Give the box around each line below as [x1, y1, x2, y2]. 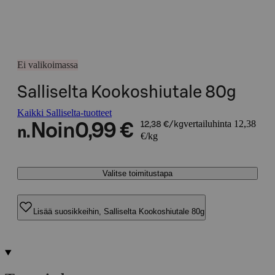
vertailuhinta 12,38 [183, 118, 256, 129]
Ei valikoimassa [17, 60, 78, 70]
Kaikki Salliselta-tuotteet [17, 107, 112, 118]
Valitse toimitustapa [103, 169, 172, 178]
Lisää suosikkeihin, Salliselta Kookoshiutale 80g [33, 206, 204, 216]
